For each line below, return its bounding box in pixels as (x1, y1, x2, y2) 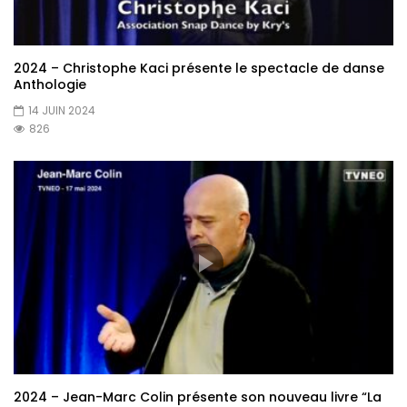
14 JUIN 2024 (28, 103, 95, 119)
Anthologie (14, 75, 86, 94)
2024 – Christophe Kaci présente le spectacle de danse (14, 59, 384, 78)
